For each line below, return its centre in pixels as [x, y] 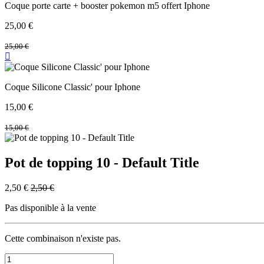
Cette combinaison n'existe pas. [63, 239]
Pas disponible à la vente [50, 208]
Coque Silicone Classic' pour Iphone [72, 87]
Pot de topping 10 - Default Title [102, 163]
